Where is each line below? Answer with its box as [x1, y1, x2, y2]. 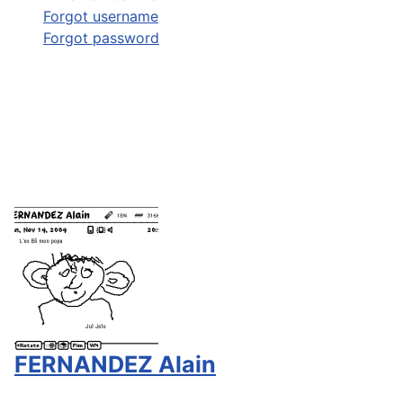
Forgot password [43, 29, 159, 47]
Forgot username [43, 7, 158, 25]
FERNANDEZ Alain [14, 351, 216, 378]
